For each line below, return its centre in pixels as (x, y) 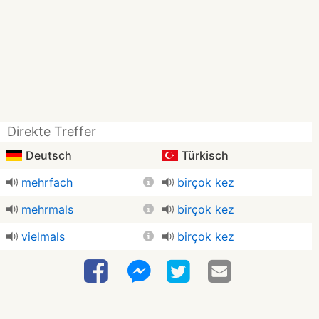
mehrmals (47, 209)
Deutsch (47, 155)
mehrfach (47, 182)
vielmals (43, 236)
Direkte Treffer (52, 131)
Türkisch (204, 155)
